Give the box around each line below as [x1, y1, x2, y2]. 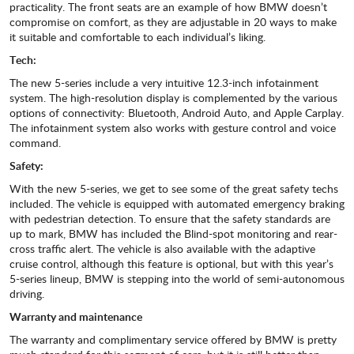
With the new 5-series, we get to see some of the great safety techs [9, 181, 338, 197]
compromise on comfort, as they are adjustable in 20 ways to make [9, 14, 337, 30]
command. [9, 135, 61, 151]
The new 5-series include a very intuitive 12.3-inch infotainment [9, 75, 318, 91]
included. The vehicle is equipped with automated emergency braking [9, 196, 345, 212]
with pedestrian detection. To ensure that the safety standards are [9, 211, 330, 227]
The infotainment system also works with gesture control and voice [9, 120, 336, 136]
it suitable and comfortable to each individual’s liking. [9, 29, 265, 45]
